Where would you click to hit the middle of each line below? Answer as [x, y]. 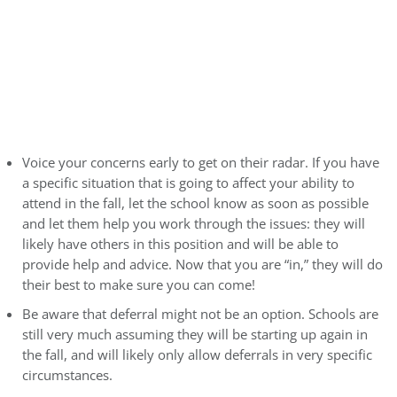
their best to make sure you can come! [139, 285]
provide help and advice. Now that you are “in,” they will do [202, 265]
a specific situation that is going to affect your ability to [188, 183]
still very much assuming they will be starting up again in [195, 335]
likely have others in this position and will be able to [180, 245]
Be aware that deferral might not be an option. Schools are [200, 315]
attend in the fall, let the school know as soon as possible [195, 204]
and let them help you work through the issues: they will [194, 224]
